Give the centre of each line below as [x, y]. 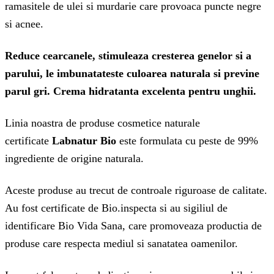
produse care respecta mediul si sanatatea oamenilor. [121, 244]
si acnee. [24, 24]
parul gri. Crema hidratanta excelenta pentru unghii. [131, 91]
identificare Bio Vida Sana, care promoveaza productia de [133, 226]
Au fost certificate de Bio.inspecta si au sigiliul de [116, 208]
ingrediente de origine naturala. [74, 159]
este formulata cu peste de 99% [187, 141]
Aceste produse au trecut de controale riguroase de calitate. [136, 191]
